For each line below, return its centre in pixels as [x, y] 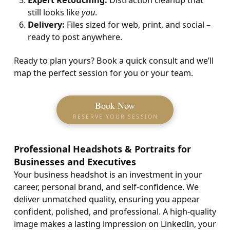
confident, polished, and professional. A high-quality [115, 211]
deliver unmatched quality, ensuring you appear [107, 199]
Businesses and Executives [75, 161]
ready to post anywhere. [75, 37]
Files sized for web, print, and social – [137, 25]
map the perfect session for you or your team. [103, 73]
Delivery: [46, 25]
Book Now [115, 105]
